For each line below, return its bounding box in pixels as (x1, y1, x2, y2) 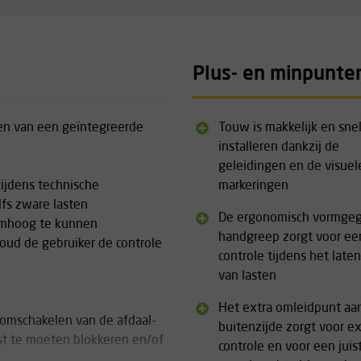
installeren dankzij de (218, 141, 339, 154)
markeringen (218, 180, 288, 193)
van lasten (218, 270, 276, 283)
